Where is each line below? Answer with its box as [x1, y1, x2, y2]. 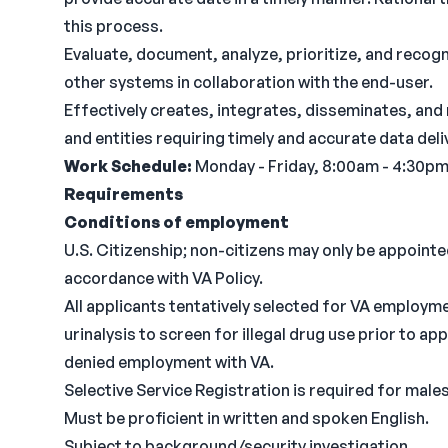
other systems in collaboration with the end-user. [64, 72, 433, 92]
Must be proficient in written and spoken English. [64, 408, 429, 428]
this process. [64, 16, 163, 36]
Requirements [64, 184, 183, 204]
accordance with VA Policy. [64, 268, 263, 288]
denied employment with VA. [64, 352, 274, 372]
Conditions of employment [64, 212, 289, 232]
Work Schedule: [64, 156, 192, 176]
